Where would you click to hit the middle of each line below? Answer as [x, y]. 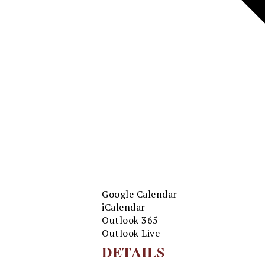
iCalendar [124, 207]
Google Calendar [140, 194]
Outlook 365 [130, 220]
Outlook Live [131, 233]
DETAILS [133, 252]
